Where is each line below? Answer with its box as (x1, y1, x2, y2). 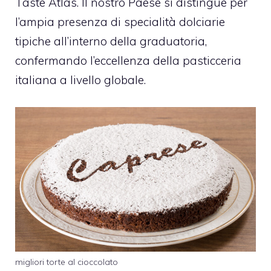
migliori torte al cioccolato (15, 256, 118, 267)
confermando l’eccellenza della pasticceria (15, 53, 241, 68)
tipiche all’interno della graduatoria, (15, 34, 207, 49)
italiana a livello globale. (15, 73, 146, 88)
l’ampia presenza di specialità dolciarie (15, 15, 225, 30)
